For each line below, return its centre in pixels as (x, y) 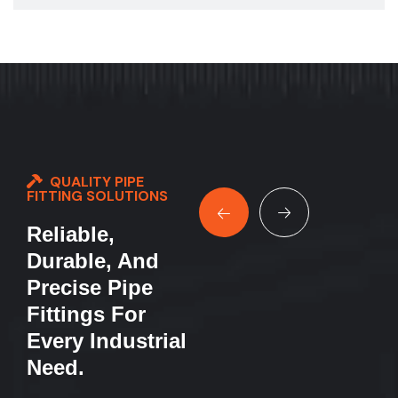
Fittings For (86, 314)
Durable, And (93, 261)
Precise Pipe (90, 288)
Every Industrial (107, 341)
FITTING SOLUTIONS (97, 196)
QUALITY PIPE (97, 182)
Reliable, (71, 235)
